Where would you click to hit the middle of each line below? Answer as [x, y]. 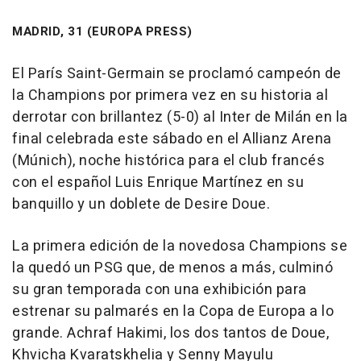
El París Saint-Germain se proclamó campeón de [177, 74]
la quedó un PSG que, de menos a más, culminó [172, 268]
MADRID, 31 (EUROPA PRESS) [102, 32]
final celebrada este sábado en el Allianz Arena [172, 139]
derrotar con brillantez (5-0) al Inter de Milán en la [180, 118]
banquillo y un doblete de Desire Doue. [141, 205]
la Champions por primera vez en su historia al [170, 96]
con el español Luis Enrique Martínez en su [158, 183]
